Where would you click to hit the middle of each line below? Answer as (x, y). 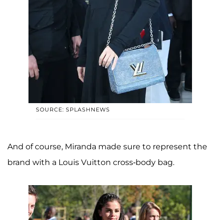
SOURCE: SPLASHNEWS (73, 109)
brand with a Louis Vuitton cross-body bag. (92, 162)
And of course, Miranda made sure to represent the (107, 146)
